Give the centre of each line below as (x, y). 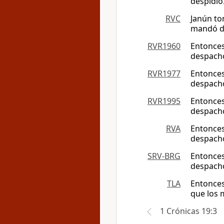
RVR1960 (164, 46)
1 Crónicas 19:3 (188, 211)
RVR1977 (164, 73)
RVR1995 (164, 101)
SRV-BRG (164, 156)
